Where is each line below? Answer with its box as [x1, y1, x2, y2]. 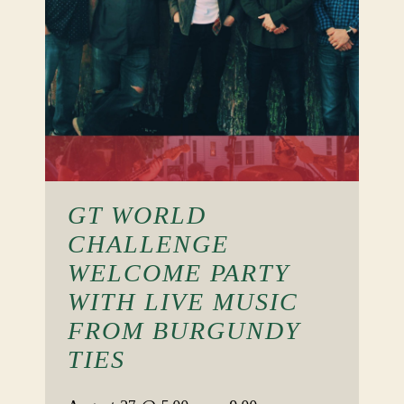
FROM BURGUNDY [68, 317, 301, 344]
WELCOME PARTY [68, 259, 290, 287]
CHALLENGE [68, 230, 229, 258]
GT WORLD [68, 201, 207, 229]
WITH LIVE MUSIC [68, 288, 298, 316]
